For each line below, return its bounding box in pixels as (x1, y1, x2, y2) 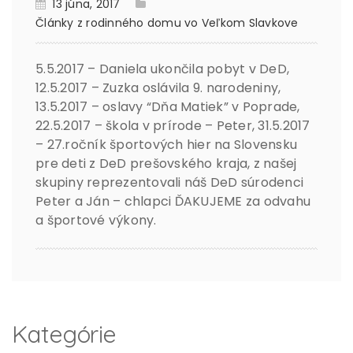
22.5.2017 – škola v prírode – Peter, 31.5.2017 (35, 117, 310, 136)
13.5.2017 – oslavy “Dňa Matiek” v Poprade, (35, 98, 300, 117)
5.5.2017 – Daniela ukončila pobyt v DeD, (35, 60, 289, 79)
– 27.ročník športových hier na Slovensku (35, 136, 297, 154)
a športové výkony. (35, 211, 157, 230)
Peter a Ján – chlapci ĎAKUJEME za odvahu (35, 192, 310, 211)
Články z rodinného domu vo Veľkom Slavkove (35, 15, 299, 32)
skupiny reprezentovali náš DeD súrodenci (35, 173, 303, 192)
